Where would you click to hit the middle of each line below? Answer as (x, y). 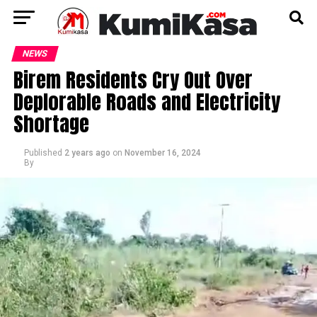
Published (43, 153)
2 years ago (87, 153)
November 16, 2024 (162, 153)
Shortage (51, 123)
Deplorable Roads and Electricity (146, 102)
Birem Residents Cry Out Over (133, 80)
